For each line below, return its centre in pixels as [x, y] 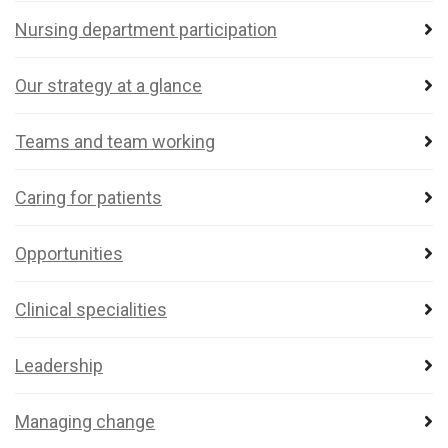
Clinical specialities [91, 309]
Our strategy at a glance [108, 85]
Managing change [85, 421]
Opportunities [69, 253]
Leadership [59, 365]
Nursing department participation [146, 29]
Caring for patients [88, 197]
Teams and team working [115, 141]
